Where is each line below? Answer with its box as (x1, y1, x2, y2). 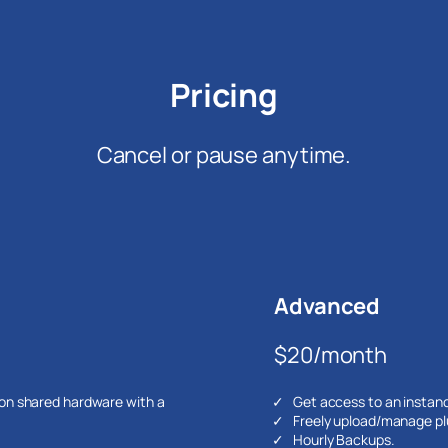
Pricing (169, 73, 279, 118)
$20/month (274, 339, 388, 370)
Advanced (274, 290, 381, 321)
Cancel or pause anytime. (96, 139, 352, 170)
